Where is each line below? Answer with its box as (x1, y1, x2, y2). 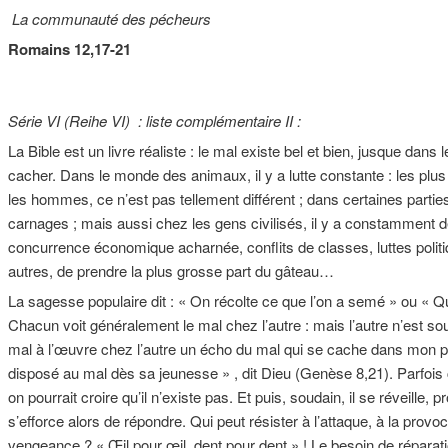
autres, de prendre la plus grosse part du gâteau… (8, 259, 334, 281)
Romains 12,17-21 (8, 37, 131, 60)
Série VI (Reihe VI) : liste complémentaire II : (8, 109, 301, 131)
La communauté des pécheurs (8, 7, 211, 29)
